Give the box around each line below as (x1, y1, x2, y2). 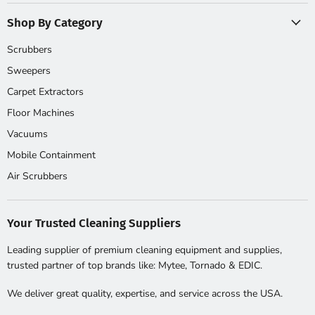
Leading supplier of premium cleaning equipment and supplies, (7, 243, 282, 257)
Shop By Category (7, 15, 103, 30)
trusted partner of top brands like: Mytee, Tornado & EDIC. (7, 258, 262, 272)
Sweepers (7, 63, 51, 77)
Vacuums (7, 127, 48, 141)
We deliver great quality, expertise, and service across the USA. (7, 286, 283, 300)
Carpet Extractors (7, 84, 84, 98)
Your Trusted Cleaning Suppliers (7, 215, 181, 230)
